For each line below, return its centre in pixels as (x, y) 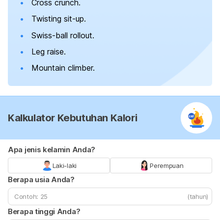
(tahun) (198, 196)
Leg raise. (49, 51)
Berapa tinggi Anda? (44, 211)
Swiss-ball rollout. (63, 35)
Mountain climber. (63, 68)
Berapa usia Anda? (41, 179)
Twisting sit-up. (59, 19)
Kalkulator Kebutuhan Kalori (73, 118)
